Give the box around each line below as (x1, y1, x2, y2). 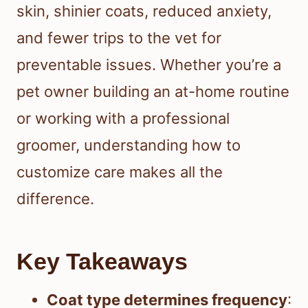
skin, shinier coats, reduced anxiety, (16, 2, 272, 21)
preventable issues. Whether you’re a (16, 56, 281, 74)
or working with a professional (16, 109, 230, 128)
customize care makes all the (16, 163, 223, 181)
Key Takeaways (16, 248, 188, 275)
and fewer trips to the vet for (16, 29, 221, 47)
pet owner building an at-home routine (16, 82, 289, 101)
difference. (16, 190, 94, 208)
